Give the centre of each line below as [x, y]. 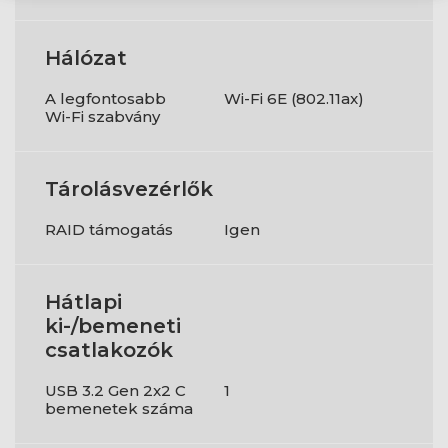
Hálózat [86, 58]
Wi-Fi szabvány [102, 116]
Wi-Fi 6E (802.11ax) [294, 98]
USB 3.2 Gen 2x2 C [115, 390]
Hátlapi [83, 302]
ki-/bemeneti [113, 326]
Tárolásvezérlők [129, 189]
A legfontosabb [105, 98]
